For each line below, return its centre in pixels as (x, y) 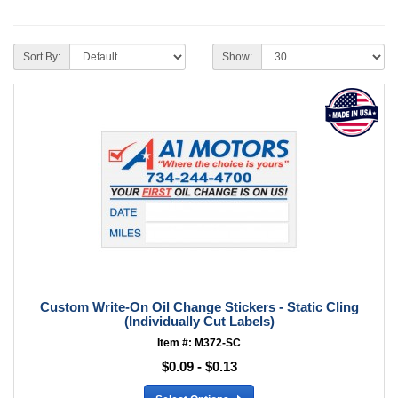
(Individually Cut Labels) (199, 321)
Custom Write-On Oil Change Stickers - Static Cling (199, 307)
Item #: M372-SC (199, 343)
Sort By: (42, 57)
